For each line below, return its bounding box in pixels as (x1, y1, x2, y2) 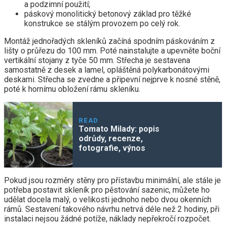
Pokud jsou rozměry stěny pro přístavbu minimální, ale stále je (4, 176, 221, 186)
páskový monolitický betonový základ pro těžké (24, 9, 191, 19)
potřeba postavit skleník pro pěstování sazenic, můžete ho (4, 185, 210, 195)
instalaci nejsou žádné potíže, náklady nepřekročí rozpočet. (4, 214, 211, 224)
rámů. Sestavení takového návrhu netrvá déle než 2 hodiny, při (4, 204, 219, 214)
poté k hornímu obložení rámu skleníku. (4, 84, 140, 94)
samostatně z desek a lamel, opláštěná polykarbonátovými (4, 65, 209, 75)
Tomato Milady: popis (79, 124, 160, 134)
